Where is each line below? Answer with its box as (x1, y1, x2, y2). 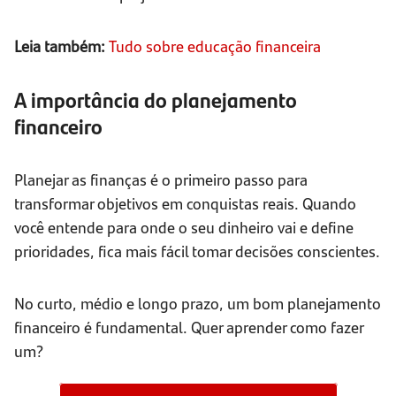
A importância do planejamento (14, 84, 297, 115)
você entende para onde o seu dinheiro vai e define (14, 216, 354, 239)
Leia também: (14, 34, 105, 57)
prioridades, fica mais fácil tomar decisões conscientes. (14, 240, 380, 263)
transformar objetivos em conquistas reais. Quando (14, 192, 356, 215)
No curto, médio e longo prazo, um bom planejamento (14, 292, 381, 315)
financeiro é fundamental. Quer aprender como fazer (14, 316, 363, 339)
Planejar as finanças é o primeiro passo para (14, 168, 308, 191)
